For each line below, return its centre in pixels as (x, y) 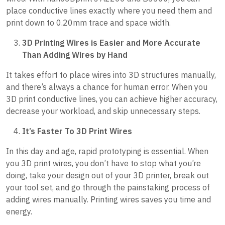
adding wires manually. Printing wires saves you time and (108, 200)
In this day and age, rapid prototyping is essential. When (107, 151)
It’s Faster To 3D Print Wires (78, 131)
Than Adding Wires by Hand (75, 55)
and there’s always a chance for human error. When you (107, 87)
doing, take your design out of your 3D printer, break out (107, 176)
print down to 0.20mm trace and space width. (89, 23)
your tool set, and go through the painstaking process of (108, 188)
